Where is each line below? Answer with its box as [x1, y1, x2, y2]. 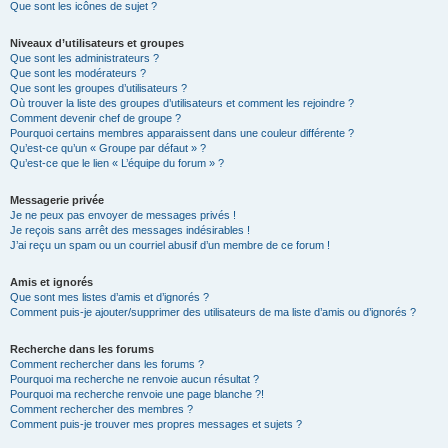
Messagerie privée [10, 194, 104, 206]
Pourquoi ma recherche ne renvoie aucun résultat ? [10, 373, 259, 385]
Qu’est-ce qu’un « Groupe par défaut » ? [10, 142, 206, 154]
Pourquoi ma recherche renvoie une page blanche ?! [10, 388, 264, 400]
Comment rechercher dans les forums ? [10, 358, 204, 370]
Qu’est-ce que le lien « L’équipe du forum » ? [10, 157, 224, 169]
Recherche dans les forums [10, 343, 154, 355]
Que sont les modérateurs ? [10, 67, 146, 79]
